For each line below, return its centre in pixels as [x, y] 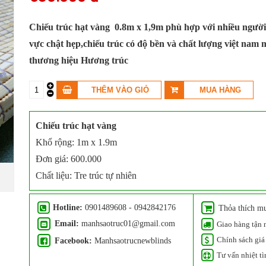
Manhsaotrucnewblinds [132, 240]
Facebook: [74, 240]
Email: [67, 224]
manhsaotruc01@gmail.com [127, 224]
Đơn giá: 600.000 [68, 159]
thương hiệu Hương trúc [78, 60]
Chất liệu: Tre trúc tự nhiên [86, 175]
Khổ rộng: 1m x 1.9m [76, 142]
